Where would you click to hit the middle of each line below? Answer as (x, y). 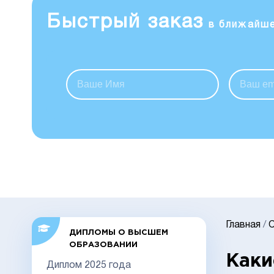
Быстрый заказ (125, 22)
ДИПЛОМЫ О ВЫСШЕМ (118, 232)
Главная (243, 225)
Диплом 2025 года (89, 265)
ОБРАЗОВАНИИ (103, 245)
